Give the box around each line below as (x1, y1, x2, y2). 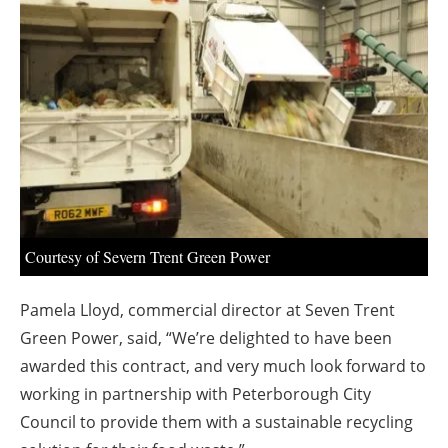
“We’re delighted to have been (166, 327, 392, 350)
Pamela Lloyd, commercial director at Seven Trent (20, 299, 395, 322)
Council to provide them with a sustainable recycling (20, 411, 413, 434)
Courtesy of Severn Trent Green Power (25, 246, 270, 268)
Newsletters (176, 40, 292, 69)
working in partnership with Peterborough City (20, 383, 371, 406)
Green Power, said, (20, 327, 162, 350)
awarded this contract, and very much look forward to (20, 355, 426, 378)
